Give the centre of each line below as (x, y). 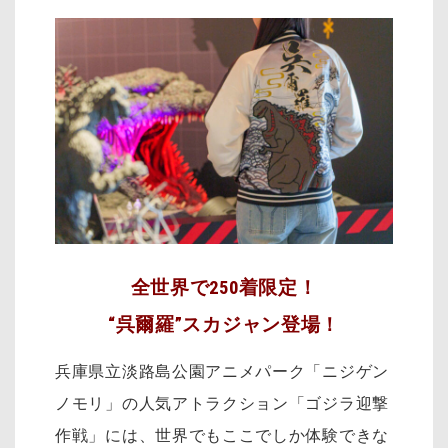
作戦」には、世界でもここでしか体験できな (222, 435)
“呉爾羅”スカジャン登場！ (224, 325)
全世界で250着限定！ (224, 288)
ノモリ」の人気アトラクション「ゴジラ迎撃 (222, 403)
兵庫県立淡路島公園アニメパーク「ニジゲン (222, 371)
